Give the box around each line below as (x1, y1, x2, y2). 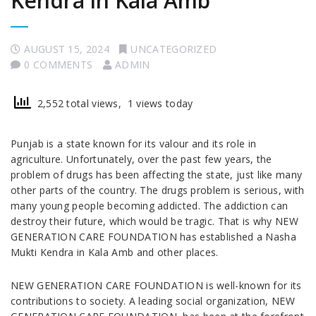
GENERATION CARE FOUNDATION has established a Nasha (11, 230, 296, 244)
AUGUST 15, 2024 (24, 42, 109, 56)
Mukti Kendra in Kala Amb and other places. (11, 245, 219, 260)
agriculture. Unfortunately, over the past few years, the (11, 152, 272, 166)
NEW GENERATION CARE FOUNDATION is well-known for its (11, 279, 302, 293)
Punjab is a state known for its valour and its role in (11, 137, 257, 151)
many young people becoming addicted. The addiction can (11, 199, 288, 213)
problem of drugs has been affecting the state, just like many (11, 168, 303, 182)
